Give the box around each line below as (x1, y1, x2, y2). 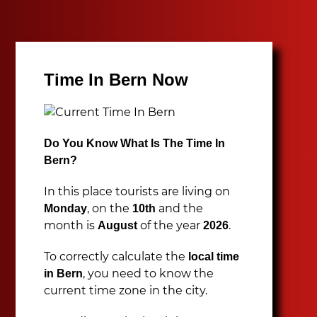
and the (156, 202, 204, 215)
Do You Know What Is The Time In (44, 137, 226, 149)
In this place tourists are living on (44, 185, 231, 198)
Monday (44, 202, 88, 214)
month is (44, 219, 98, 232)
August (98, 219, 138, 231)
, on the (87, 202, 133, 215)
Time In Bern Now (44, 70, 189, 89)
